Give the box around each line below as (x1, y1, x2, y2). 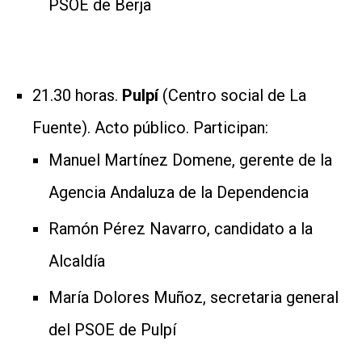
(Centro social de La (162, 85, 306, 105)
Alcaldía (48, 250, 105, 271)
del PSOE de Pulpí (48, 319, 176, 339)
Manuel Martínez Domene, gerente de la (48, 149, 332, 170)
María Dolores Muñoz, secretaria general (48, 287, 339, 307)
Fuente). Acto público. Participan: (32, 117, 268, 137)
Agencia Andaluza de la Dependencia (48, 182, 309, 202)
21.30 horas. (32, 85, 122, 105)
